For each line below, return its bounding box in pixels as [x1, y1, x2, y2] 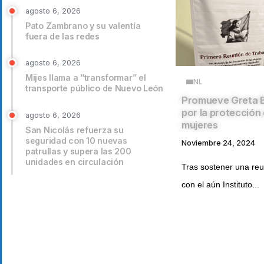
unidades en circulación [25, 156, 124, 167]
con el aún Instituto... [181, 179, 259, 189]
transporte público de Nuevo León [25, 83, 163, 94]
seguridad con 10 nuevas [25, 135, 127, 146]
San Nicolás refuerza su [25, 124, 124, 135]
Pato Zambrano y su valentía [25, 20, 141, 31]
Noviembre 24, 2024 [181, 138, 255, 147]
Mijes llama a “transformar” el [25, 72, 146, 83]
